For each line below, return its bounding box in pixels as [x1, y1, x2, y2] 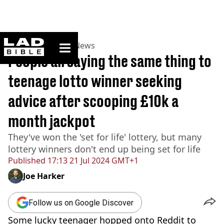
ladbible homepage [43, 37, 103, 46]
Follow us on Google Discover [28, 197, 133, 207]
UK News [61, 40, 95, 51]
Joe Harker [23, 170, 64, 181]
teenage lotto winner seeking [8, 71, 182, 90]
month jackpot [8, 111, 95, 130]
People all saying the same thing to [8, 51, 211, 70]
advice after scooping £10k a [8, 91, 178, 110]
